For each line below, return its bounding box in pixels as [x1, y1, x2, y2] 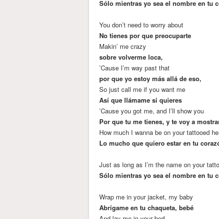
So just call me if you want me [99, 84, 186, 94]
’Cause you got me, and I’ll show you [99, 106, 204, 115]
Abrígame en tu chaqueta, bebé [99, 202, 194, 212]
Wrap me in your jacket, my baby [99, 192, 194, 201]
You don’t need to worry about [99, 20, 184, 29]
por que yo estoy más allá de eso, [99, 73, 202, 83]
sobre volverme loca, [99, 52, 163, 62]
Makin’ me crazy [99, 41, 147, 51]
